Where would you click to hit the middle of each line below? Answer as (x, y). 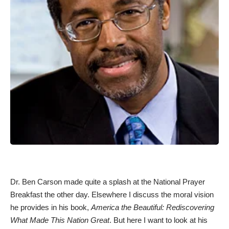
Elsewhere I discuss (125, 194)
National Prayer (179, 182)
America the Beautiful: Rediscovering (153, 207)
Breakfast (27, 194)
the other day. (68, 194)
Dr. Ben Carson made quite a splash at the (82, 182)
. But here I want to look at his (158, 220)
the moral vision (186, 194)
